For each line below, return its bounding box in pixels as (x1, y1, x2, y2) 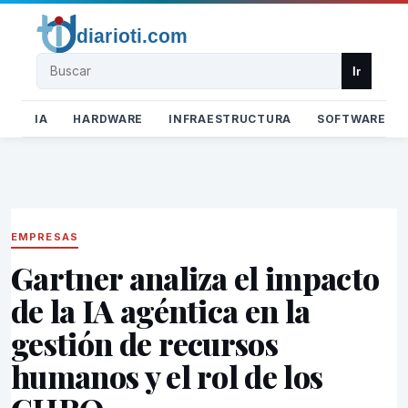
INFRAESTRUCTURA (168, 112, 292, 126)
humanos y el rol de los (11, 355, 323, 397)
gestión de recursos (11, 322, 279, 364)
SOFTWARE (317, 112, 386, 126)
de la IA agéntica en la (11, 290, 311, 331)
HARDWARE (73, 112, 144, 126)
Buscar (36, 54, 85, 72)
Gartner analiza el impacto (11, 257, 380, 299)
